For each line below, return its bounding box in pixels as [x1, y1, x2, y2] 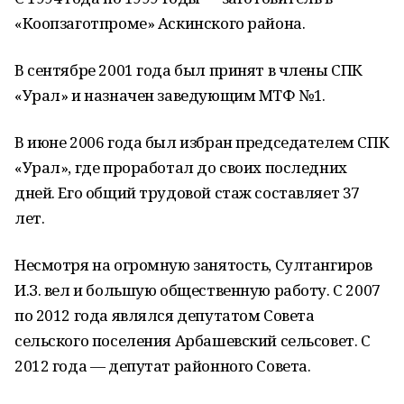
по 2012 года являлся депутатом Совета [14, 305, 315, 326]
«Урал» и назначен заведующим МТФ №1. [14, 85, 326, 106]
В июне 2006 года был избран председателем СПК [14, 132, 390, 152]
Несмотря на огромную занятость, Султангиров [14, 254, 372, 275]
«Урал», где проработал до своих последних [14, 157, 347, 178]
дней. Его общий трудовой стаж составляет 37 [14, 182, 360, 203]
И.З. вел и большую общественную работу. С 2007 [14, 280, 381, 300]
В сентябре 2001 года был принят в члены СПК [14, 60, 363, 80]
